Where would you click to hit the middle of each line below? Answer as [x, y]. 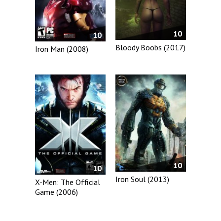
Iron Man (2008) [62, 49]
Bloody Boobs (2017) [151, 48]
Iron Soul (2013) [143, 179]
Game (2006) [56, 192]
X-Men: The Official [68, 182]
